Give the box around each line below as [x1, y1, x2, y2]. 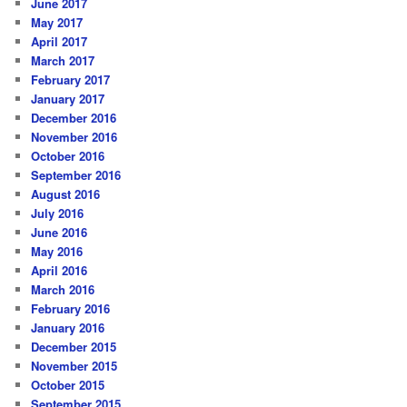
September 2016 [31, 165, 122, 184]
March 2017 [31, 51, 95, 69]
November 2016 [31, 127, 118, 145]
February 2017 [31, 70, 111, 88]
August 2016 [31, 184, 101, 203]
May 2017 [31, 13, 84, 31]
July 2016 [31, 203, 84, 222]
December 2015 [31, 337, 117, 355]
